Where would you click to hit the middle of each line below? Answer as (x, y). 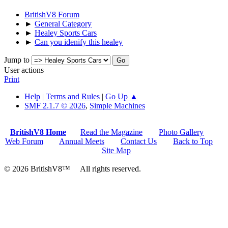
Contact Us (139, 141)
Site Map (116, 150)
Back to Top (193, 141)
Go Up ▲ (122, 96)
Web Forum (24, 141)
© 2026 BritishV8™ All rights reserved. (73, 168)
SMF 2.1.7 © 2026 (55, 105)
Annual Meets (82, 141)
